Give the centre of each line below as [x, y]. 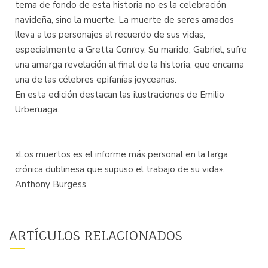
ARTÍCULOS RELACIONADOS [96, 235]
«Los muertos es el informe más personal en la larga [121, 154]
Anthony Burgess [51, 184]
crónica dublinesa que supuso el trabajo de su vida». [120, 169]
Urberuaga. [37, 109]
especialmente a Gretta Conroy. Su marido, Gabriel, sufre [131, 50]
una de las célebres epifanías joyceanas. [96, 80]
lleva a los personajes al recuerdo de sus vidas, [110, 35]
